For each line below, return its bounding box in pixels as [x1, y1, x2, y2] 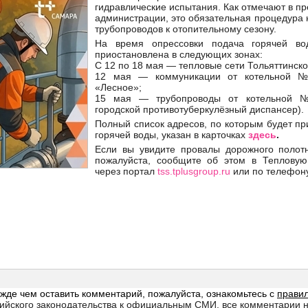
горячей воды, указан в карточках [95, 129, 248, 140]
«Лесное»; [95, 82, 142, 93]
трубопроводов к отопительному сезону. [95, 23, 276, 34]
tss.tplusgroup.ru [157, 166, 230, 177]
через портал [95, 166, 157, 177]
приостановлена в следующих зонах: [95, 49, 263, 60]
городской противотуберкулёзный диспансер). [95, 104, 304, 115]
